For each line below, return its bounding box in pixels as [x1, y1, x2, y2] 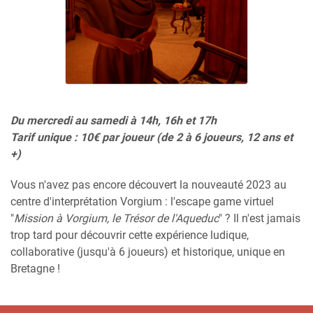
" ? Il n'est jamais [219, 212, 300, 226]
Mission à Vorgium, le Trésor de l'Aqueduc [14, 212, 219, 226]
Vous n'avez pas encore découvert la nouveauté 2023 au [10, 178, 286, 192]
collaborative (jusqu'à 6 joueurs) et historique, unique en [10, 245, 285, 259]
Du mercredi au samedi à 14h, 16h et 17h [10, 114, 217, 128]
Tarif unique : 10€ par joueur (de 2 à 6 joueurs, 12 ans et [10, 131, 293, 145]
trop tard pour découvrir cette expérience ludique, [10, 228, 249, 242]
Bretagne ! [10, 262, 60, 276]
